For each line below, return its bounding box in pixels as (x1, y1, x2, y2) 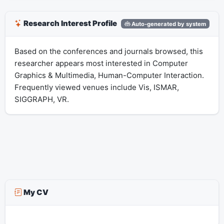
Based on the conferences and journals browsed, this (14, 46, 203, 56)
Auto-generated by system (130, 20, 206, 27)
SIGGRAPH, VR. (14, 94, 69, 104)
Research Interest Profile (21, 18, 117, 28)
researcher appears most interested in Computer (14, 58, 188, 68)
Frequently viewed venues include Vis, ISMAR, (14, 82, 179, 92)
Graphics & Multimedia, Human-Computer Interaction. (14, 70, 204, 80)
